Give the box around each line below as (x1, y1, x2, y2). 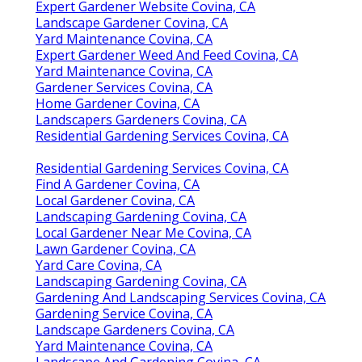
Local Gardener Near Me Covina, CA (36, 223, 251, 242)
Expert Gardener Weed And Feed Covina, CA (36, 45, 298, 64)
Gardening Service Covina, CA (36, 304, 213, 322)
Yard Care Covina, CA (36, 255, 162, 274)
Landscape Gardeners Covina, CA (36, 320, 234, 339)
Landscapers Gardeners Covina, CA (36, 110, 246, 128)
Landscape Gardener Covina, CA (36, 13, 228, 32)
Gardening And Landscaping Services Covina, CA (36, 288, 326, 306)
